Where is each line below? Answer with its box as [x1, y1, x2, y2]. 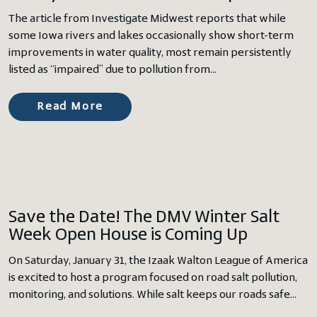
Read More [37, 101, 104, 113]
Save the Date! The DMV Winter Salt [8, 209, 279, 226]
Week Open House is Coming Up [8, 226, 248, 244]
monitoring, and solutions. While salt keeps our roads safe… [8, 289, 296, 301]
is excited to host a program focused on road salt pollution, [8, 272, 297, 284]
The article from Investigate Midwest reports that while [8, 13, 286, 25]
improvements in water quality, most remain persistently [8, 47, 292, 59]
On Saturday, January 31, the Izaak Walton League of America [8, 255, 308, 267]
